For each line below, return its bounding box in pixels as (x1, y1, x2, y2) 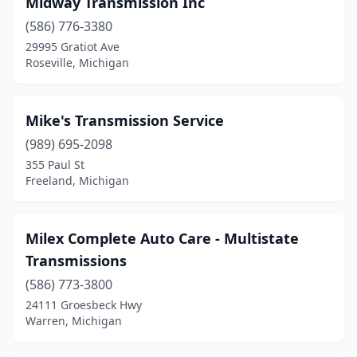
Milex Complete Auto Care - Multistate (25, 229, 299, 248)
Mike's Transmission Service (25, 111, 224, 130)
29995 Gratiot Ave (25, 39, 120, 54)
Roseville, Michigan (25, 55, 129, 70)
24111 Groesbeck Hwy (25, 297, 142, 312)
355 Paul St (25, 157, 84, 172)
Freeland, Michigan (25, 173, 129, 188)
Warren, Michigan (25, 313, 122, 328)
